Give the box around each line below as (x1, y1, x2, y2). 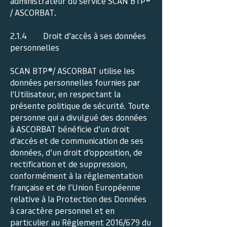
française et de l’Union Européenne (10, 181, 140, 193)
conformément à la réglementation (10, 170, 143, 181)
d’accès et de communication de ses (10, 135, 143, 146)
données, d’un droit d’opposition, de (10, 146, 142, 158)
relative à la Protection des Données (10, 193, 146, 204)
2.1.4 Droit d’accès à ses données (10, 30, 146, 41)
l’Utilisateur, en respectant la (10, 88, 121, 99)
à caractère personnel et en (10, 205, 115, 216)
